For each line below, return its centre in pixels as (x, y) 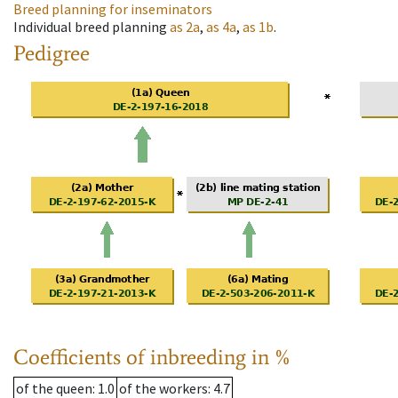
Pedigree (52, 53)
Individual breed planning (90, 27)
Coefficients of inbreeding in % (152, 357)
